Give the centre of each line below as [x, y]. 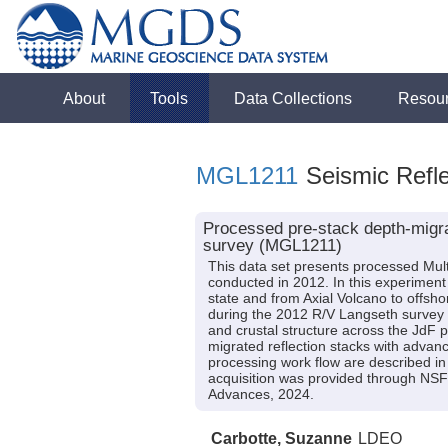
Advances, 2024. [260, 394]
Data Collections [293, 98]
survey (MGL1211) [272, 245]
